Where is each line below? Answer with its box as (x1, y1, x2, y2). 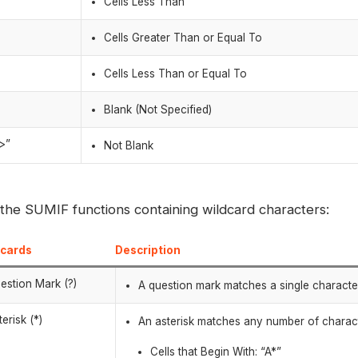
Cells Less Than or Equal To (104, 66, 248, 80)
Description (115, 244, 181, 257)
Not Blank (104, 138, 154, 152)
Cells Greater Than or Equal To (104, 30, 263, 44)
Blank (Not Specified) (104, 102, 213, 116)
